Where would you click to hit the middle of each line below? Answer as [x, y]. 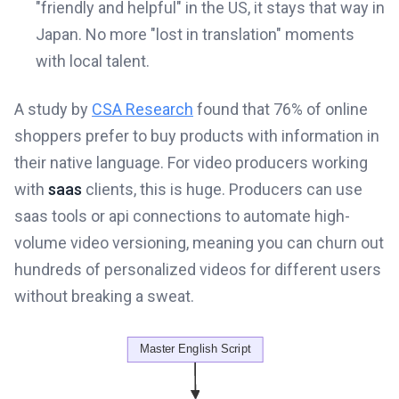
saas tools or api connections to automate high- [182, 216]
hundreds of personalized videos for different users [198, 270]
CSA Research [142, 110]
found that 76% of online [281, 110]
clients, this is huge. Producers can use [222, 190]
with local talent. [93, 61]
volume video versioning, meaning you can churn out [199, 243]
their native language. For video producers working [191, 163]
